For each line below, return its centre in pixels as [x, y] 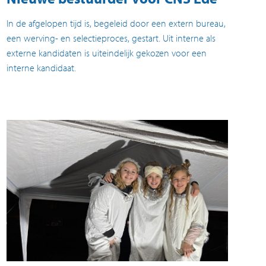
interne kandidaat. [41, 68]
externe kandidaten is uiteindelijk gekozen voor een [106, 53]
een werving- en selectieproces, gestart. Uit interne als [111, 38]
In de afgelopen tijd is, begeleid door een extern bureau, [116, 23]
